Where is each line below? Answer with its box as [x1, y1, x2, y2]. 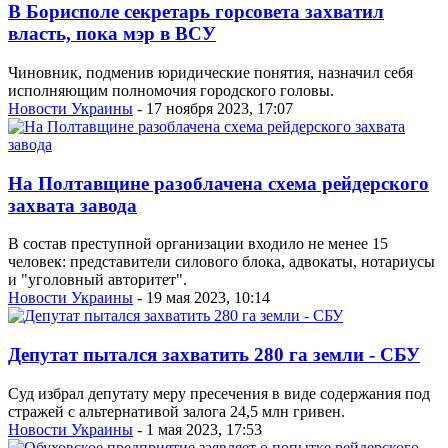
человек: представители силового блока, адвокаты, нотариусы [8, 253, 435, 271]
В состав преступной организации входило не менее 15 [8, 235, 388, 253]
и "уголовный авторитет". [8, 271, 187, 289]
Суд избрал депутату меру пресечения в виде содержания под [8, 384, 430, 402]
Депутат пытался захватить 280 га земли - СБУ [8, 344, 420, 366]
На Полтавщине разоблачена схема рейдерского [8, 172, 429, 194]
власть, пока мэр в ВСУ [8, 23, 216, 45]
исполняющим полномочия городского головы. [8, 81, 334, 99]
